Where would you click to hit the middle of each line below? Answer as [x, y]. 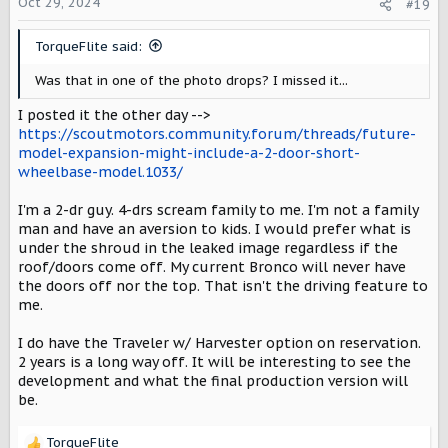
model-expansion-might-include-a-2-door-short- [189, 152]
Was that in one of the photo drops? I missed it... [191, 80]
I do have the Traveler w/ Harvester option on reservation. [219, 342]
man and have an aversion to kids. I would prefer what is [214, 228]
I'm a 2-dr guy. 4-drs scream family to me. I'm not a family [218, 209]
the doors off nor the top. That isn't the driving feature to [223, 285]
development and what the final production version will [213, 380]
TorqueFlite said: [88, 46]
